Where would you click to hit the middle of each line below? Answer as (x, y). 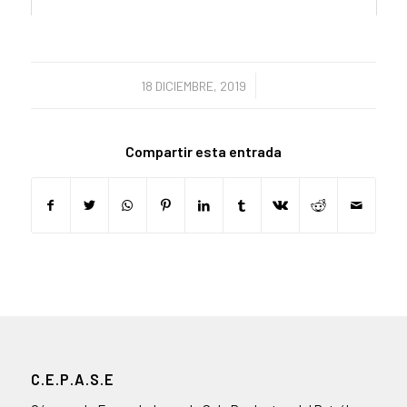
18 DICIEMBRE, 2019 (194, 86)
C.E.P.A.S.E (72, 379)
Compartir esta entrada (203, 151)
